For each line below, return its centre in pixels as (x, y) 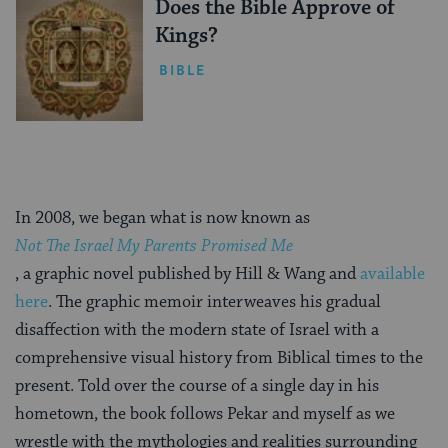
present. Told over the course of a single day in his (197, 385)
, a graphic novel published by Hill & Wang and (187, 273)
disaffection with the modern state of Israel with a (197, 329)
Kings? (186, 35)
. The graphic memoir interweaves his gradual (214, 301)
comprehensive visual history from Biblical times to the (219, 357)
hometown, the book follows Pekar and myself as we (205, 413)
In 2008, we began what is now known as (164, 217)
